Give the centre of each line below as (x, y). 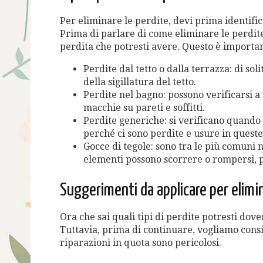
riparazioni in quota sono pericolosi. (141, 242)
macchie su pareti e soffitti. (144, 107)
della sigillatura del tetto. (140, 82)
